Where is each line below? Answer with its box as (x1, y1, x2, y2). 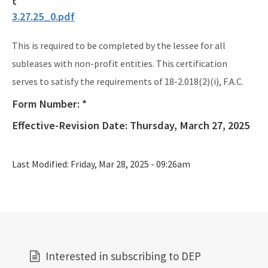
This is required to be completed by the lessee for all (12, 39, 226, 51)
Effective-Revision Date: (12, 118, 130, 132)
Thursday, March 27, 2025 (130, 118, 249, 132)
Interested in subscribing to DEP (45, 248, 201, 263)
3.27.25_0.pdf (12, 9, 75, 23)
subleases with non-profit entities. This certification (12, 57, 227, 69)
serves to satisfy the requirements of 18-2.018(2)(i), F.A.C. (12, 75, 243, 87)
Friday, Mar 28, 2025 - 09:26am (71, 157, 190, 170)
